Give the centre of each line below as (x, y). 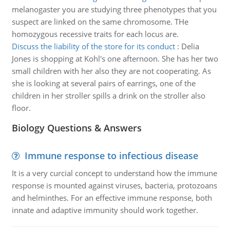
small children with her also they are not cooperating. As (111, 71)
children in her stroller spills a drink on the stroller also (108, 95)
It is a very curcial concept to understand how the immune (114, 173)
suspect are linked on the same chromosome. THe (100, 22)
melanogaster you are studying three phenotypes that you (114, 9)
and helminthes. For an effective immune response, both (112, 198)
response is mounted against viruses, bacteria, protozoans (114, 185)
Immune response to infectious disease (111, 156)
